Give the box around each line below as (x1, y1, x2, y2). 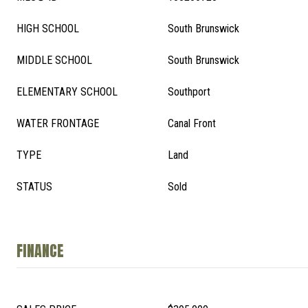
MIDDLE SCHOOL (16, 54, 92, 67)
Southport (168, 85, 210, 98)
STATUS (16, 180, 52, 193)
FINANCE (16, 239, 64, 262)
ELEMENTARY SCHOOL (16, 85, 118, 98)
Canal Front (168, 117, 216, 130)
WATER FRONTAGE (16, 117, 99, 130)
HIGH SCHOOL (16, 22, 79, 35)
